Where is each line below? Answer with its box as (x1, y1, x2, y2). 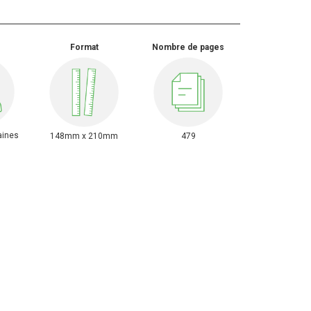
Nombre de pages (152, 42, 224, 52)
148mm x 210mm (50, 131, 118, 141)
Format (69, 42, 99, 52)
